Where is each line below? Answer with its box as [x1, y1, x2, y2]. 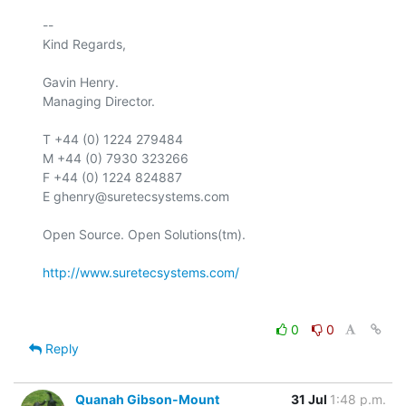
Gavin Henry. [43, 73, 119, 90]
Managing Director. [43, 92, 155, 109]
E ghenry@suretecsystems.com [43, 188, 229, 204]
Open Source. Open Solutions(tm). [43, 226, 246, 242]
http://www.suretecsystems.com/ [43, 264, 239, 280]
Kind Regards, [43, 35, 126, 52]
